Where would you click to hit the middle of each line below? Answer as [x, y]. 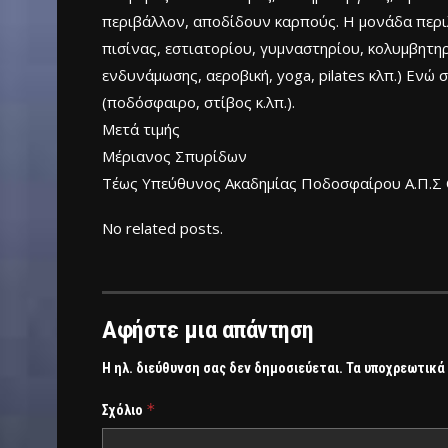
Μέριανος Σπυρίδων [174, 155]
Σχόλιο [124, 410]
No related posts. [162, 228]
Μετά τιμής [141, 128]
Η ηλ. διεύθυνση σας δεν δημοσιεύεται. [222, 368]
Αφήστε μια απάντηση [208, 330]
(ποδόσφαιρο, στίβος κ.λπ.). [198, 101]
